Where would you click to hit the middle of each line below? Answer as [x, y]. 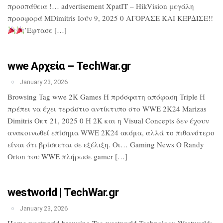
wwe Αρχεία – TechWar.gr [69, 66]
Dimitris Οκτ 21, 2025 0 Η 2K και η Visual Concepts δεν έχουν [108, 120]
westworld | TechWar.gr [63, 192]
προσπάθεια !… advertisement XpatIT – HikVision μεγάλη [101, 6]
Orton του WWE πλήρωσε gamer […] [67, 156]
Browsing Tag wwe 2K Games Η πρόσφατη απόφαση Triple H [106, 97]
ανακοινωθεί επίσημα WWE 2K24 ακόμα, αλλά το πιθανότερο [111, 132]
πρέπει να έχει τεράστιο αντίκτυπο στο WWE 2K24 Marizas [107, 109]
